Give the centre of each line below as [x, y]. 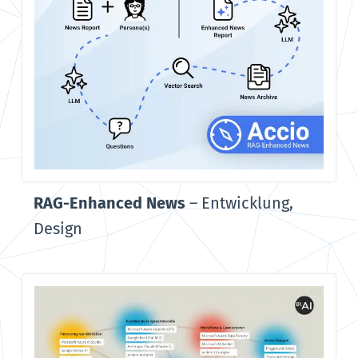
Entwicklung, [247, 203]
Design [58, 228]
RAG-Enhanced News [109, 203]
